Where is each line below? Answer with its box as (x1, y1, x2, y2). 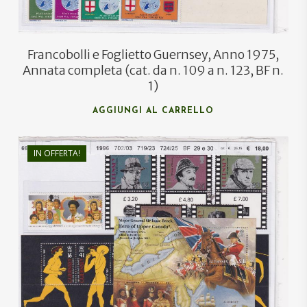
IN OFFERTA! (33, 147, 80, 160)
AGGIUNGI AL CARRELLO (93, 107, 214, 116)
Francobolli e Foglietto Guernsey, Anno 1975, (27, 47, 280, 63)
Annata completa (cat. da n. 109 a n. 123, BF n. (23, 62, 284, 79)
